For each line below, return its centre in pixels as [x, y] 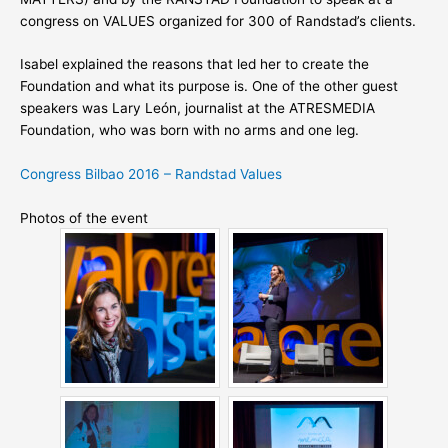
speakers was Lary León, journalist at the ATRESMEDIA [197, 108]
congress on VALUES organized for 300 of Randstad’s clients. [218, 20]
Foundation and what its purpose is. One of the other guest [209, 86]
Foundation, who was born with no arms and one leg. [189, 130]
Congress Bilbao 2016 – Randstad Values [151, 174]
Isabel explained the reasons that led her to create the [194, 64]
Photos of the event [84, 218]
